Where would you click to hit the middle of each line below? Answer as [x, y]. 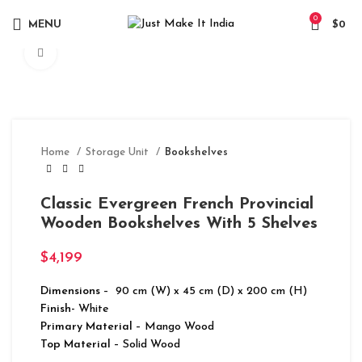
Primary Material [86, 327]
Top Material [76, 345]
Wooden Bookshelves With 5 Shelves [179, 224]
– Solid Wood [145, 345]
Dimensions [72, 291]
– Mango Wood [173, 327]
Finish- [58, 309]
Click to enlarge [95, 53]
